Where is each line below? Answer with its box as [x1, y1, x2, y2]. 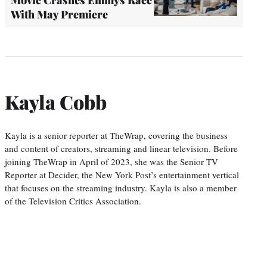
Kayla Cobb [5, 89, 107, 115]
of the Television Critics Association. [5, 194, 141, 207]
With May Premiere [11, 7, 108, 21]
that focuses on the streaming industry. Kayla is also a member [5, 181, 237, 194]
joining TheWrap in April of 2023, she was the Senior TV [5, 155, 218, 167]
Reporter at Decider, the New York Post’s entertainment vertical [5, 168, 239, 181]
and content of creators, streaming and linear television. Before [5, 142, 238, 154]
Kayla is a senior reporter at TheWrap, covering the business [5, 129, 228, 141]
